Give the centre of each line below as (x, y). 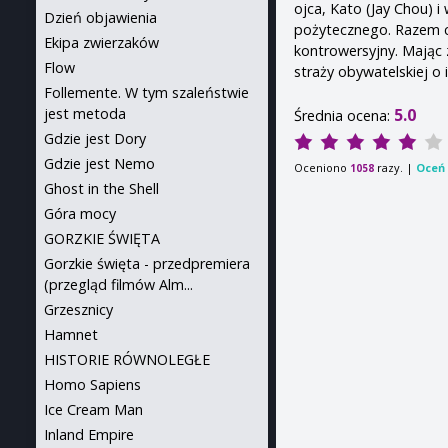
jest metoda (85, 113)
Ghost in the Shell (101, 188)
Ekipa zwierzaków (101, 42)
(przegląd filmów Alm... (118, 284)
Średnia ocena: (344, 115)
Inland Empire (89, 434)
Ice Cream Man (93, 409)
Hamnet (71, 334)
